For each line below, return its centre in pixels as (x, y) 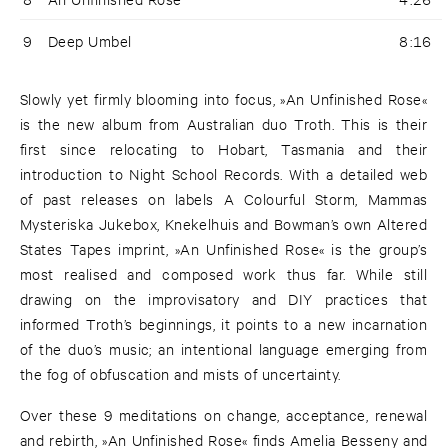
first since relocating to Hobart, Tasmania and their (224, 149)
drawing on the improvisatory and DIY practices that (224, 299)
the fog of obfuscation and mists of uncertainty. (180, 374)
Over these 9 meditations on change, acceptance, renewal (224, 415)
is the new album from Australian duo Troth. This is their (224, 124)
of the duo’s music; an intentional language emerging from (224, 349)
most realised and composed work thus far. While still (224, 274)
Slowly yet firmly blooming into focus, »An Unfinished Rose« (224, 99)
